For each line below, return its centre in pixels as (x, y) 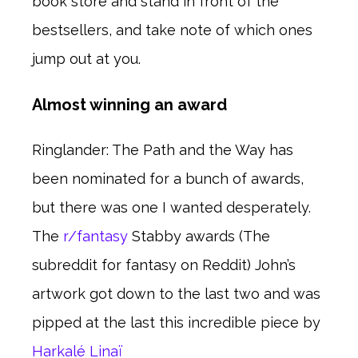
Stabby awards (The (199, 236)
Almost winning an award (129, 104)
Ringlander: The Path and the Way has (163, 149)
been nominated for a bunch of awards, (168, 178)
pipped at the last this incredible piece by (176, 322)
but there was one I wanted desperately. (171, 207)
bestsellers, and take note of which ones (172, 30)
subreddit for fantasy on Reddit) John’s (164, 265)
